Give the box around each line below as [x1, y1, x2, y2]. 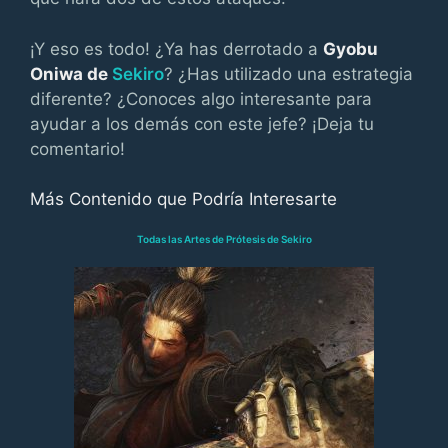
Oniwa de [30, 63, 112, 84]
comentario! [30, 138, 125, 159]
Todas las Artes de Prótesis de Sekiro [136, 233, 312, 245]
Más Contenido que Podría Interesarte [30, 189, 337, 209]
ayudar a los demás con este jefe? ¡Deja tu [30, 113, 374, 134]
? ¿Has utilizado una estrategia [164, 63, 413, 84]
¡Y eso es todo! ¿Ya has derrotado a [30, 38, 323, 59]
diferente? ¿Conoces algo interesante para [30, 88, 372, 109]
